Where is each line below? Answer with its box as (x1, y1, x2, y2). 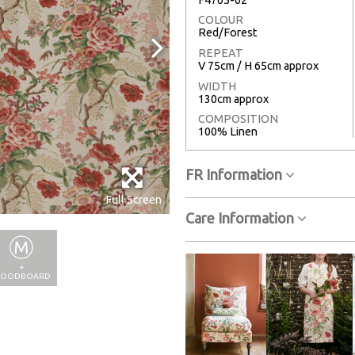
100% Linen (198, 125, 258, 139)
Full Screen (105, 193, 162, 207)
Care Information (185, 210, 297, 227)
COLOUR (198, 13, 243, 27)
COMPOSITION (198, 113, 278, 126)
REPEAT (198, 47, 243, 60)
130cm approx (198, 92, 269, 105)
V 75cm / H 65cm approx (198, 59, 319, 73)
